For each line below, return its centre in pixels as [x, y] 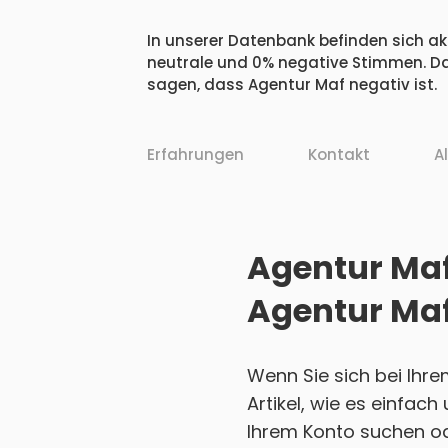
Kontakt [339, 155]
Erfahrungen [195, 155]
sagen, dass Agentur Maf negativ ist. [292, 85]
